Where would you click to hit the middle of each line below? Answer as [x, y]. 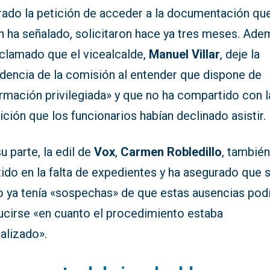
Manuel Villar [185, 55]
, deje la [240, 55]
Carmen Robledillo [171, 152]
